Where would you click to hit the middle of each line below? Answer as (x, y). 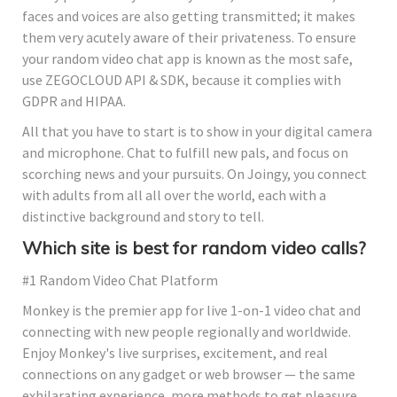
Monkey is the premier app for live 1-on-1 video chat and (191, 310)
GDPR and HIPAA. (74, 101)
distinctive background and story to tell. (143, 216)
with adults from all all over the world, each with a (174, 195)
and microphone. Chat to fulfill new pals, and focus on (185, 152)
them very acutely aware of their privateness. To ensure (189, 37)
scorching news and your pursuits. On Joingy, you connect (195, 173)
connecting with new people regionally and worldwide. (187, 331)
